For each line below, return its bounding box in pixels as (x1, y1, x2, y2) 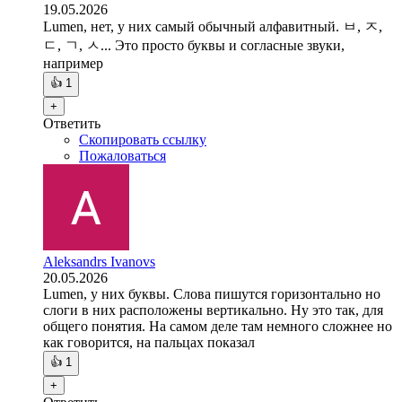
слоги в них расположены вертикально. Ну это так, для (43, 302, 383, 319)
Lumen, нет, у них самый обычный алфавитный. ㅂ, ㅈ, (43, 19, 382, 35)
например (43, 56, 103, 72)
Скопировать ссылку (79, 132, 206, 148)
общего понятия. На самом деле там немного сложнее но (43, 319, 392, 335)
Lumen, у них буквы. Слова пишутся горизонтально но (43, 286, 380, 302)
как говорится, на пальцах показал (43, 335, 255, 351)
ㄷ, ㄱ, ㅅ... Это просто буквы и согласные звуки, (43, 38, 345, 54)
